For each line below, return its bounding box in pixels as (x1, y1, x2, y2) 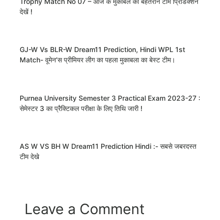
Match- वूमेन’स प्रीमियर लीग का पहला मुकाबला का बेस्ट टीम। (20, 55, 175, 64)
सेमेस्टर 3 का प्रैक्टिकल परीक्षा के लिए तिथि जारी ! (20, 104, 142, 112)
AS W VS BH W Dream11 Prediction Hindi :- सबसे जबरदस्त (20, 142, 196, 151)
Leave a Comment (25, 200, 145, 218)
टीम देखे (20, 152, 39, 161)
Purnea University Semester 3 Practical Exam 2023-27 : (20, 93, 200, 102)
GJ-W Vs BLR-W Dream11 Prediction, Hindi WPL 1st (20, 45, 185, 54)
